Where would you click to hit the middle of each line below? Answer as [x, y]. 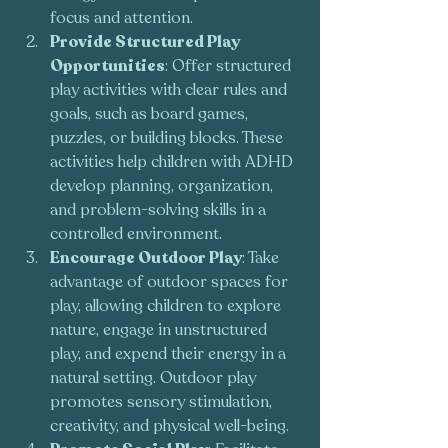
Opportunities [107, 66]
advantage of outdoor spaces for [171, 282]
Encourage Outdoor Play [146, 258]
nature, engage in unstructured [160, 330]
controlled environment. [136, 234]
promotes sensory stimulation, [163, 402]
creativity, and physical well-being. [169, 426]
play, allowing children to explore [167, 306]
